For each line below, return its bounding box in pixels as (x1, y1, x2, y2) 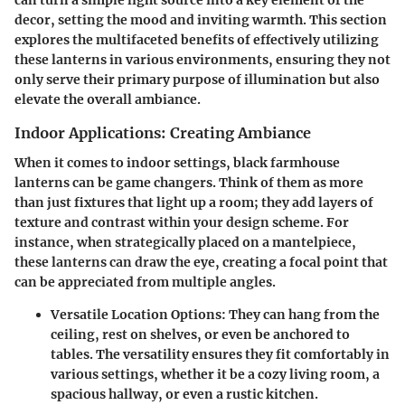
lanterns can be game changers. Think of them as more (14, 174, 363, 191)
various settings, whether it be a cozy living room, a (51, 365, 380, 382)
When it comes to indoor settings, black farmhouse (14, 154, 340, 171)
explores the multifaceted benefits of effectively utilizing (14, 32, 379, 49)
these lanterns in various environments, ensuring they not (14, 52, 391, 69)
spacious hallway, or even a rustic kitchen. (51, 385, 318, 402)
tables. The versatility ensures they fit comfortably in (51, 345, 390, 363)
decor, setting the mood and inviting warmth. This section (14, 12, 387, 29)
